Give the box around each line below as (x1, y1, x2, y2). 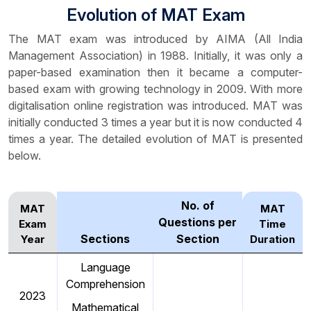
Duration (250, 233, 295, 246)
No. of (180, 199, 215, 213)
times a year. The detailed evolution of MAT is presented (8, 132, 303, 146)
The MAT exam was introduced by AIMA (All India (8, 32, 303, 47)
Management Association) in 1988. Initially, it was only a (8, 49, 303, 63)
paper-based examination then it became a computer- (8, 65, 303, 80)
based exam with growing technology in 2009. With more (8, 82, 303, 96)
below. (8, 149, 41, 163)
